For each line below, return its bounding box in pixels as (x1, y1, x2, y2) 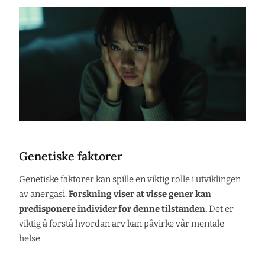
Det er (207, 203, 234, 214)
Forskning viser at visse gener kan (69, 188, 211, 199)
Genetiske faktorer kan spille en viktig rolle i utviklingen (19, 173, 241, 185)
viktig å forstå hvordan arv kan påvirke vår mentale (19, 218, 224, 229)
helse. (19, 232, 42, 244)
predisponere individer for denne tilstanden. (19, 203, 207, 214)
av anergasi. (19, 188, 69, 199)
